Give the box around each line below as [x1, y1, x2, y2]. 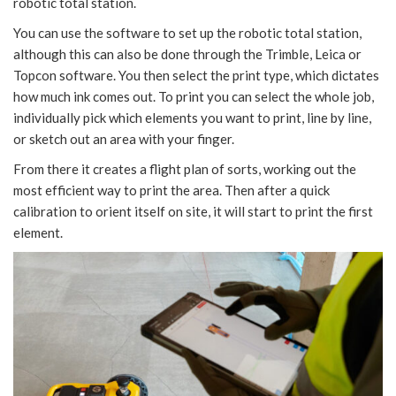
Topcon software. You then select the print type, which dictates [13, 66, 379, 83]
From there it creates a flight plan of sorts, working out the [13, 160, 356, 177]
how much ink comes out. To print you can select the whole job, [13, 88, 374, 104]
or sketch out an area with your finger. [13, 130, 234, 147]
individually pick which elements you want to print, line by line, [13, 109, 371, 126]
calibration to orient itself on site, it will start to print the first [13, 202, 373, 219]
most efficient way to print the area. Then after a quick [13, 181, 330, 198]
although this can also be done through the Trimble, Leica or [13, 45, 362, 62]
